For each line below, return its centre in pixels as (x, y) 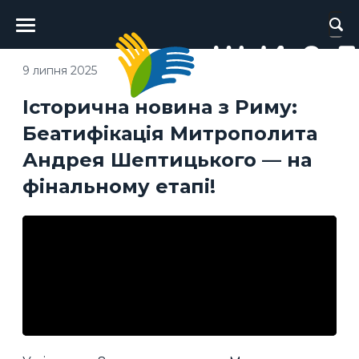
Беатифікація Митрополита (170, 133)
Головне (55, 16)
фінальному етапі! (119, 186)
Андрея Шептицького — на (167, 159)
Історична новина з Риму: (160, 107)
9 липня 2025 (60, 70)
